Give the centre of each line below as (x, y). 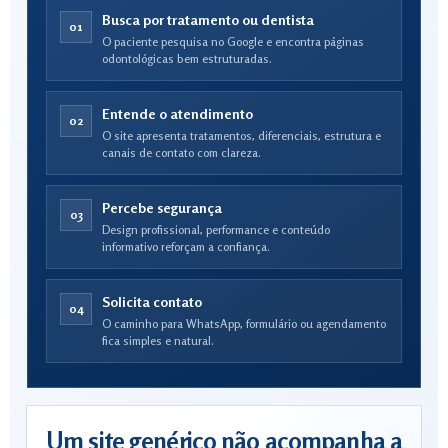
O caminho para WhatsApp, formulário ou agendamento (244, 323)
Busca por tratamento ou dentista (208, 19)
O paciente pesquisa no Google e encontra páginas (233, 41)
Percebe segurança (162, 207)
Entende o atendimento (177, 113)
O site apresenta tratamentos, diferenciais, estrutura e (241, 135)
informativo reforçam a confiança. (186, 246)
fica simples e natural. (158, 340)
